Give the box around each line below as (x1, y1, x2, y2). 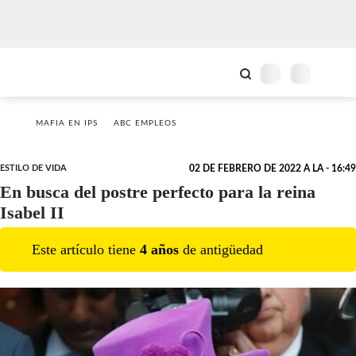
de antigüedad (179, 241, 263, 257)
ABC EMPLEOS (114, 119, 176, 127)
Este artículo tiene (32, 241, 140, 257)
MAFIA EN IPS (36, 119, 98, 127)
